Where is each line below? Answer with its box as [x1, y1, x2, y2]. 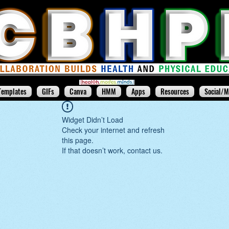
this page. [62, 135, 94, 145]
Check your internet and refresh [62, 125, 165, 135]
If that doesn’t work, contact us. [62, 145, 163, 155]
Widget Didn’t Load [62, 114, 123, 125]
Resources [161, 86, 189, 97]
